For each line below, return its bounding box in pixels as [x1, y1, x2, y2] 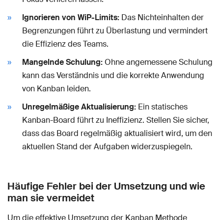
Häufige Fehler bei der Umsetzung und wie [7, 179, 205, 192]
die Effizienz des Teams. [22, 38, 109, 49]
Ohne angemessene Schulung [103, 56, 213, 67]
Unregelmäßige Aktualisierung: [22, 101, 136, 112]
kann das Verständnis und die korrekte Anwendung [22, 70, 204, 81]
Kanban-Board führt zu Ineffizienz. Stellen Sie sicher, [22, 114, 209, 125]
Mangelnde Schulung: [22, 56, 103, 67]
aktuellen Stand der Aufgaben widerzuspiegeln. [22, 141, 192, 152]
